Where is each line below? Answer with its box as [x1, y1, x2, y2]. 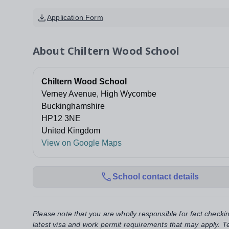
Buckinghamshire [41, 102, 105, 111]
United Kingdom [41, 126, 100, 135]
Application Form [47, 13, 103, 22]
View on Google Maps [41, 139, 122, 148]
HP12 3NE [41, 114, 81, 123]
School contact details [112, 172, 199, 181]
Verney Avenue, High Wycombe [41, 89, 156, 99]
